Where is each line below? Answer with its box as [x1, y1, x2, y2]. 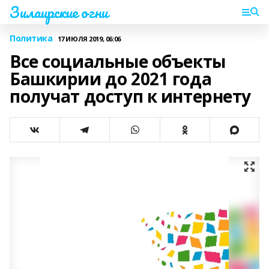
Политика [10, 32, 53, 44]
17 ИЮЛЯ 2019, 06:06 [57, 34, 121, 43]
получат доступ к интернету [10, 85, 252, 107]
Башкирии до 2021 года [10, 67, 212, 90]
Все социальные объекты [10, 50, 226, 73]
